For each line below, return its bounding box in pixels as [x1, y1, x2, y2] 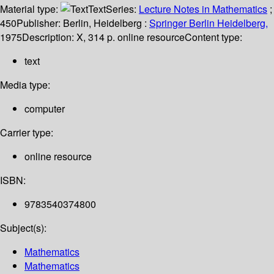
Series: [106, 2, 139, 17]
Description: [22, 30, 76, 45]
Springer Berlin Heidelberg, [149, 16, 268, 31]
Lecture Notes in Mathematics [139, 2, 267, 17]
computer [24, 102, 65, 116]
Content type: [185, 30, 242, 45]
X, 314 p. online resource [76, 30, 185, 45]
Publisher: [17, 16, 63, 31]
